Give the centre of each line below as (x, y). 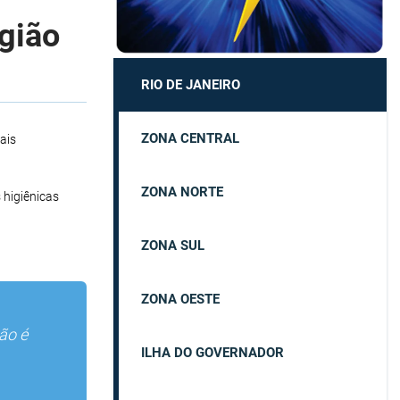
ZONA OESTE (180, 299)
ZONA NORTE (182, 192)
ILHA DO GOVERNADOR (212, 352)
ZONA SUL (173, 245)
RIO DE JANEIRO (191, 84)
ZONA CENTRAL (190, 138)
